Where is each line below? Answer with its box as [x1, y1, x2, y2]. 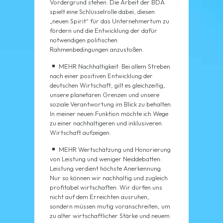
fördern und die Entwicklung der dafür [49, 26, 157, 35]
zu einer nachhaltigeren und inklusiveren [49, 119, 162, 127]
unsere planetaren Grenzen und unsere [49, 91, 159, 99]
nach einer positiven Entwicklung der [49, 72, 153, 80]
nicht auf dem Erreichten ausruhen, [49, 193, 149, 201]
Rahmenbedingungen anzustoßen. [49, 45, 144, 54]
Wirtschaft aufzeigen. [49, 128, 111, 137]
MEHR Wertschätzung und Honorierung [57, 145, 171, 154]
